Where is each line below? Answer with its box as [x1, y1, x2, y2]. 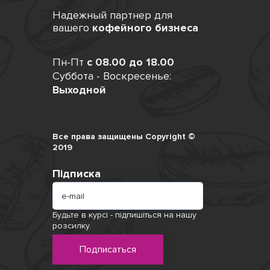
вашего [52, 21, 92, 34]
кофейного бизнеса [92, 21, 198, 34]
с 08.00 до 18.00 [87, 55, 174, 69]
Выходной [52, 83, 106, 96]
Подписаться [80, 243, 136, 256]
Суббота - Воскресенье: [52, 69, 171, 83]
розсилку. [52, 221, 91, 231]
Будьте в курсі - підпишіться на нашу [52, 210, 196, 220]
